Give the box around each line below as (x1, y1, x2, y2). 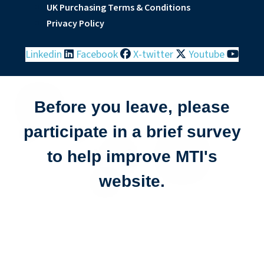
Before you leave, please (34, 98, 230, 116)
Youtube (189, 47, 225, 62)
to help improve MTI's (47, 147, 217, 166)
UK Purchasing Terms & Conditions (47, 1, 190, 14)
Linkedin (25, 47, 62, 62)
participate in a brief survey (23, 123, 241, 141)
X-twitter (133, 47, 173, 62)
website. (99, 172, 165, 190)
